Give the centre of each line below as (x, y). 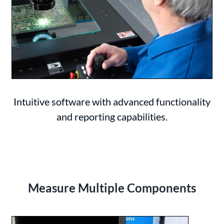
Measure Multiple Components (112, 187)
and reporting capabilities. (112, 117)
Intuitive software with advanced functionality (112, 102)
